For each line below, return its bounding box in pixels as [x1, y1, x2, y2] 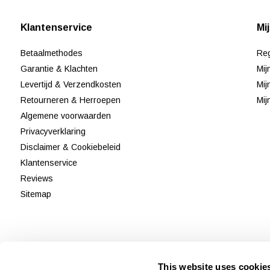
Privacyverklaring [20, 127, 86, 137]
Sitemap [20, 189, 51, 199]
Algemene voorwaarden [20, 111, 111, 121]
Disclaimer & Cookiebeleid [20, 142, 121, 152]
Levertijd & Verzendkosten [20, 80, 121, 90]
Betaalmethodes [20, 48, 83, 58]
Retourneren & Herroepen [20, 95, 121, 105]
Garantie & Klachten [20, 64, 98, 74]
